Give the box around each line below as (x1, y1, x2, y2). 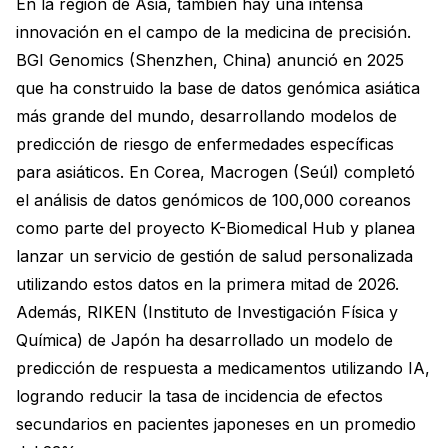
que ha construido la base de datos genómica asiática (16, 77, 420, 98)
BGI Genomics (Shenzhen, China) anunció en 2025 (16, 49, 404, 70)
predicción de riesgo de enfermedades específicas (16, 133, 394, 154)
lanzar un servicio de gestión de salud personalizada (16, 245, 413, 266)
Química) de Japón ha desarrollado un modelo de (16, 329, 393, 350)
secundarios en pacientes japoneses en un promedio (16, 413, 416, 434)
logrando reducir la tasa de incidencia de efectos (16, 385, 383, 406)
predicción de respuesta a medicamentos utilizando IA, (16, 357, 430, 378)
